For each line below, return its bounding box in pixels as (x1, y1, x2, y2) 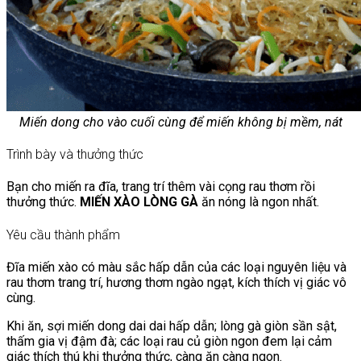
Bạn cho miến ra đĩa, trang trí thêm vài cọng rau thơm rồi (6, 179, 315, 195)
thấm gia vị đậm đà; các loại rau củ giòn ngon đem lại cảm (6, 333, 332, 349)
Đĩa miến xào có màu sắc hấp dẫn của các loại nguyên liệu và (6, 259, 346, 275)
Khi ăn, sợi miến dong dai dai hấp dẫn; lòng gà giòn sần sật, (6, 317, 337, 334)
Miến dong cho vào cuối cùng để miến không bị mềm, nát (19, 114, 342, 130)
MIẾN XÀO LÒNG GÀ (80, 194, 198, 210)
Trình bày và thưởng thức (6, 147, 143, 163)
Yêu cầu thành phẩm (6, 226, 120, 243)
